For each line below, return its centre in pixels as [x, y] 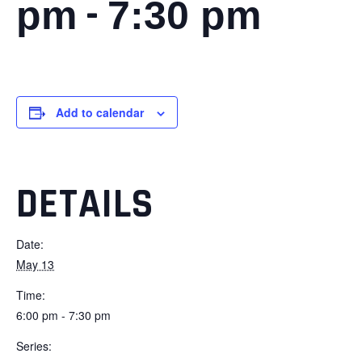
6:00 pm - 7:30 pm [63, 315]
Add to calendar [100, 112]
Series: [34, 345]
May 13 [35, 264]
